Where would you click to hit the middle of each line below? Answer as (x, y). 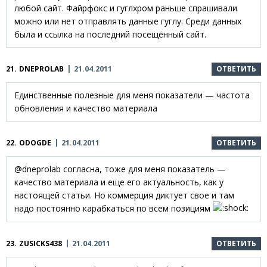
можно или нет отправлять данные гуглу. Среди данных (128, 21)
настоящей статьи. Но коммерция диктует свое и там (124, 195)
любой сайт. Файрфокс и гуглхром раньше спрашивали (126, 8)
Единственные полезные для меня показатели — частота (132, 95)
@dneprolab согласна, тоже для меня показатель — (120, 169)
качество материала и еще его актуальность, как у (119, 182)
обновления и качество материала (86, 108)
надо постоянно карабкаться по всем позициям (114, 208)
